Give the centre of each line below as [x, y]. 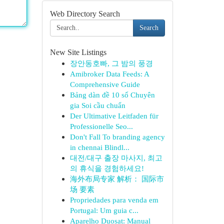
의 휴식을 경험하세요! [107, 168]
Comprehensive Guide [105, 84]
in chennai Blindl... [99, 147]
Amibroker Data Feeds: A [109, 74]
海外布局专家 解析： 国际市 [117, 179]
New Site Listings [78, 52]
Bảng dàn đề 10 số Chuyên [112, 95]
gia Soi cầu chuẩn [97, 105]
